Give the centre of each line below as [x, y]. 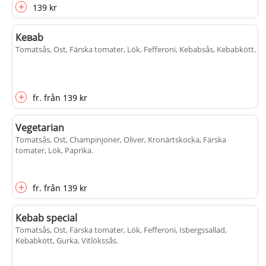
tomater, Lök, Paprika [53, 150]
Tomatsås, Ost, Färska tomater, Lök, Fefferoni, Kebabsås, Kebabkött [135, 49]
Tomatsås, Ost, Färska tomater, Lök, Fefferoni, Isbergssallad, [121, 230]
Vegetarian [40, 128]
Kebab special [46, 218]
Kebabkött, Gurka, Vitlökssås [66, 240]
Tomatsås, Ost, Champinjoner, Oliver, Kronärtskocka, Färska [121, 140]
